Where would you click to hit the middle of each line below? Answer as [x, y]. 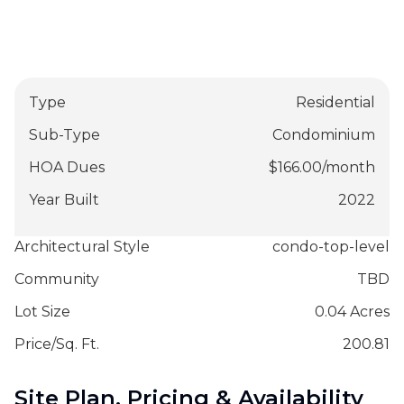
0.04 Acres [352, 311]
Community [57, 279]
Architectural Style [82, 246]
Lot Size [42, 311]
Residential [335, 102]
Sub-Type [64, 134]
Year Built [64, 199]
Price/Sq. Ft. [57, 344]
